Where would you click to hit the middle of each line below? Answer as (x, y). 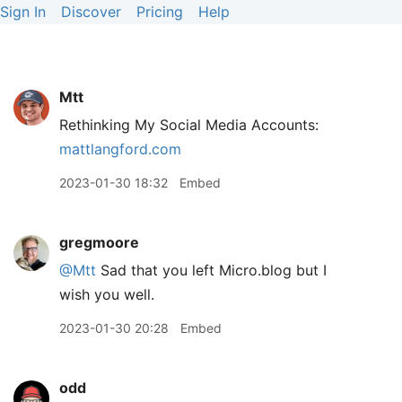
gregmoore (99, 242)
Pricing (160, 12)
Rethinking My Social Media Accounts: (189, 125)
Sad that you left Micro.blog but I (211, 270)
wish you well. (107, 294)
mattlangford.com (120, 149)
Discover (91, 12)
